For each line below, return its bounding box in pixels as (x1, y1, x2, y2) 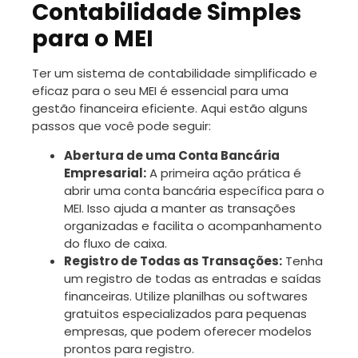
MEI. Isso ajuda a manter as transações (64, 199, 296, 217)
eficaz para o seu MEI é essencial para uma (32, 82, 288, 99)
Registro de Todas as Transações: (64, 252, 282, 269)
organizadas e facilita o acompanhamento (64, 217, 322, 234)
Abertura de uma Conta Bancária (64, 146, 280, 164)
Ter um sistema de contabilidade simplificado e (32, 64, 317, 82)
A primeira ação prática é (146, 164, 301, 181)
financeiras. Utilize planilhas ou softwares (64, 287, 308, 304)
